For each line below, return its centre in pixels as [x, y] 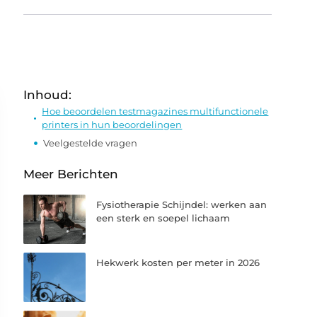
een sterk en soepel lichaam [163, 218]
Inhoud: [48, 95]
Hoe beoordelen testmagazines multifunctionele [155, 111]
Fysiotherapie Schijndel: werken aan [182, 204]
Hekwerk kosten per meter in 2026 [178, 263]
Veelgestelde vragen [91, 143]
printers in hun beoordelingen [112, 125]
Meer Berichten [71, 174]
